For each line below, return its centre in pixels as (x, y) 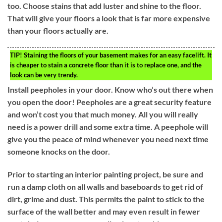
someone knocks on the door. (59, 151)
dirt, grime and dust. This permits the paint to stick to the (106, 199)
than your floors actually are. (58, 30)
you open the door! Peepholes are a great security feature (110, 102)
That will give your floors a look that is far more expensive (109, 18)
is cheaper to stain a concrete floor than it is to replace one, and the (106, 65)
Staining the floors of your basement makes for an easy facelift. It (117, 55)
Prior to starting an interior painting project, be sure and (105, 174)
